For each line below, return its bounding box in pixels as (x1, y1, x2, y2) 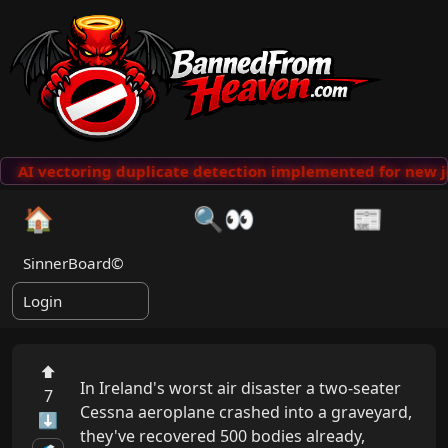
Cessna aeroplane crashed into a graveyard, (80, 401, 412, 424)
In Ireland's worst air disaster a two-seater (80, 377, 401, 400)
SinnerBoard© (23, 253, 125, 274)
